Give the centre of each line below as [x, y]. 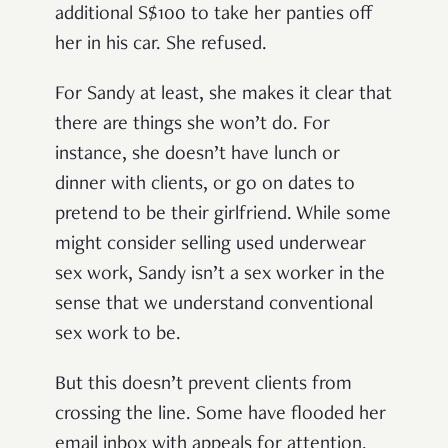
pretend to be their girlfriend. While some [223, 214]
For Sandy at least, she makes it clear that [223, 94]
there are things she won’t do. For [192, 124]
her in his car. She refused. [161, 44]
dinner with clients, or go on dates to [205, 184]
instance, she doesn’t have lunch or [197, 154]
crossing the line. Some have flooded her [220, 414]
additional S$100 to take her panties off [214, 14]
